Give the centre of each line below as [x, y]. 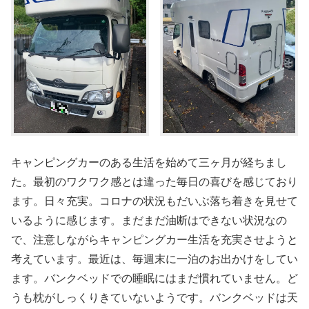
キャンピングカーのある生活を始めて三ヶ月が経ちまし [149, 163]
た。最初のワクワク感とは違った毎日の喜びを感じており [154, 182]
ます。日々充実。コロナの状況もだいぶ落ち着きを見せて [154, 201]
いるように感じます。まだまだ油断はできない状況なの [149, 221]
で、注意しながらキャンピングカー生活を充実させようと [154, 240]
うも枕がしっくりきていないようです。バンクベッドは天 [154, 298]
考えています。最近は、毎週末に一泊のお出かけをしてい [154, 259]
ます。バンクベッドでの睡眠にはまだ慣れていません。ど [154, 279]
